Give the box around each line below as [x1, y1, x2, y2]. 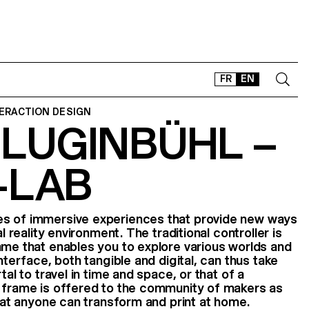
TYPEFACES [177, 166, 234, 177]
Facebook [212, 211, 271, 226]
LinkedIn [235, 211, 283, 226]
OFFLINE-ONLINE [177, 185, 261, 196]
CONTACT [177, 127, 226, 138]
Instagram [190, 211, 249, 226]
